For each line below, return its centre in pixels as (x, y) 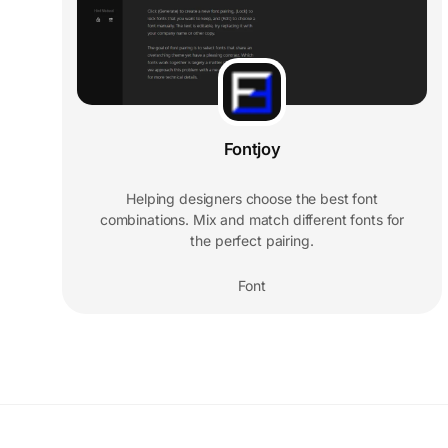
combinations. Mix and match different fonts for (252, 220)
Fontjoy (252, 149)
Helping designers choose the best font (252, 199)
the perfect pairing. (252, 241)
